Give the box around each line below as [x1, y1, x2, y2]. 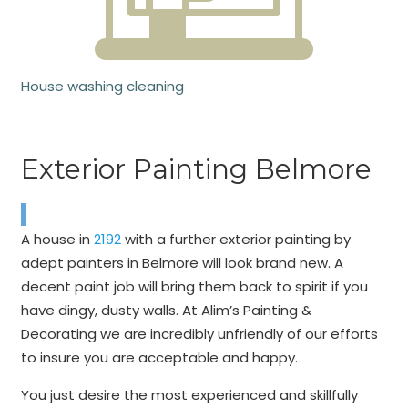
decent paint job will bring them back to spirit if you [20, 276, 368, 296]
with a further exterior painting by [120, 229, 351, 249]
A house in [20, 229, 94, 249]
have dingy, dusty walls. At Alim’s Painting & [20, 300, 311, 320]
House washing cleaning [20, 76, 184, 96]
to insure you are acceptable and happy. [20, 347, 298, 367]
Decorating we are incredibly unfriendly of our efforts [20, 323, 378, 343]
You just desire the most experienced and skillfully [20, 384, 358, 404]
